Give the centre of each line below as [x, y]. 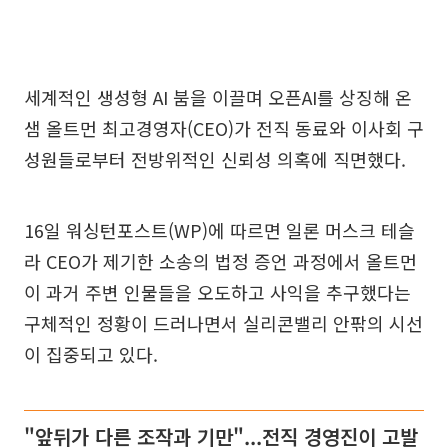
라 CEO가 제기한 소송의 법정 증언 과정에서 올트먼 [220, 261]
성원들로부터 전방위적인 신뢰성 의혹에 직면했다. [215, 159]
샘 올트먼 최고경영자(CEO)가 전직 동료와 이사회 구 [224, 128]
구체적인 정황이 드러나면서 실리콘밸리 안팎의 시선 [223, 323]
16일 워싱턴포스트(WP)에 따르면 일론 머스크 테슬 [219, 230]
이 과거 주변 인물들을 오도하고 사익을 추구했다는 [217, 292]
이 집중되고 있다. [91, 354]
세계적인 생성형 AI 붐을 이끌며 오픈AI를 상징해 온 [218, 97]
